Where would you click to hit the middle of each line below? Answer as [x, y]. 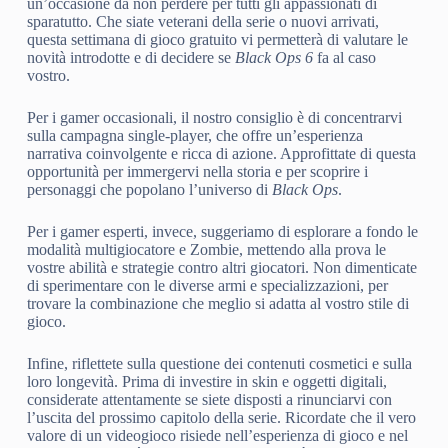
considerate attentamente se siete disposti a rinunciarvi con [209, 400]
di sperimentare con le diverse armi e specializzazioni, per [207, 286]
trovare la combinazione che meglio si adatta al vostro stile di [217, 304]
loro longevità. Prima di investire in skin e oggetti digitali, [206, 382]
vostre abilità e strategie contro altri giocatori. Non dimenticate [221, 268]
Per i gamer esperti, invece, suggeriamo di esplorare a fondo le [222, 232]
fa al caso [344, 58]
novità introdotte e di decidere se [130, 58]
